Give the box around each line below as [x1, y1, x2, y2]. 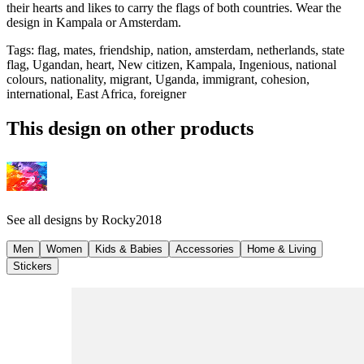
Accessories [175, 242, 234, 255]
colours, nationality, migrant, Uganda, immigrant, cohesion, [6, 72, 310, 87]
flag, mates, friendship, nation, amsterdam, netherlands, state [37, 43, 344, 58]
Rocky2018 [102, 212, 162, 227]
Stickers [13, 259, 52, 272]
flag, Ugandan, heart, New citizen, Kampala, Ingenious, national [6, 58, 336, 72]
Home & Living [247, 242, 316, 255]
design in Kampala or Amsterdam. [6, 15, 181, 30]
